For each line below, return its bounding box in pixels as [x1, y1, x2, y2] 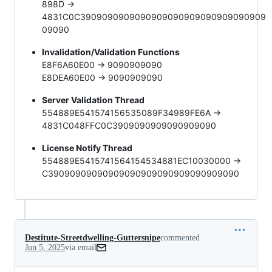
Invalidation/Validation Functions [42, 47, 180, 58]
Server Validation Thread [42, 95, 144, 106]
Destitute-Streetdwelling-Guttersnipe [25, 233, 160, 243]
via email [65, 243, 97, 253]
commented [160, 233, 200, 243]
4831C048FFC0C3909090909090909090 [42, 120, 216, 131]
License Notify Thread [42, 143, 132, 154]
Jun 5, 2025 [25, 243, 65, 253]
